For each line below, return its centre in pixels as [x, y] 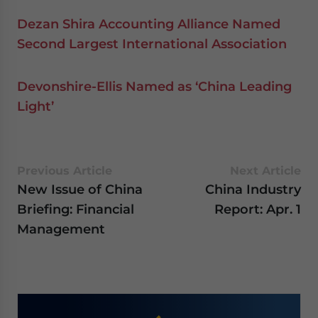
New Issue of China [80, 189]
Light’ [35, 106]
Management [61, 229]
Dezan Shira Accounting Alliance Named [149, 24]
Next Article [265, 171]
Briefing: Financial [76, 209]
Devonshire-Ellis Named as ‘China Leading [154, 86]
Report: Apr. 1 [258, 209]
